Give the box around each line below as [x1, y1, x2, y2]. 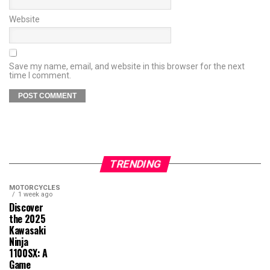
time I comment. [9, 70, 71, 80]
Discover [9, 199, 43, 215]
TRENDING [107, 157, 163, 170]
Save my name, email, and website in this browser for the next [9, 61, 245, 71]
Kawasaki [9, 222, 46, 237]
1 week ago [18, 190, 52, 198]
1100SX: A [9, 245, 48, 260]
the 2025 [9, 211, 46, 226]
